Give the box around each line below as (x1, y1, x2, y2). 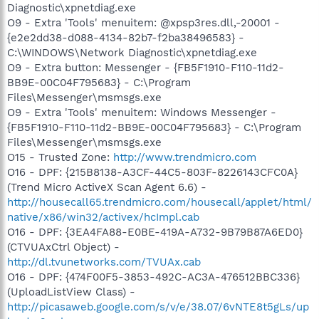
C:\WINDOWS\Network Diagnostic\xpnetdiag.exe (7, 46, 257, 59)
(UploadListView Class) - (7, 285, 135, 298)
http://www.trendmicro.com (113, 150, 256, 164)
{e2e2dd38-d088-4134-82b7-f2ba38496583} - (7, 31, 244, 44)
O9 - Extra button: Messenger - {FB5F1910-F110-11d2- (7, 61, 284, 74)
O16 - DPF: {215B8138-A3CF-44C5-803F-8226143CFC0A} (7, 165, 298, 179)
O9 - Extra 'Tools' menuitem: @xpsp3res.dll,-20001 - (7, 16, 280, 29)
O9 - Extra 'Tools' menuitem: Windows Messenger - (7, 105, 276, 119)
